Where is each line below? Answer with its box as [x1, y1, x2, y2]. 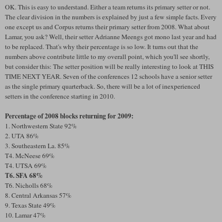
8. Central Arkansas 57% [5, 190, 71, 200]
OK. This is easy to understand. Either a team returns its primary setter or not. [5, 2, 210, 11]
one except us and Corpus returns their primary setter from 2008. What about [5, 22, 210, 31]
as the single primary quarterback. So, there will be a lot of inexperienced [5, 81, 200, 91]
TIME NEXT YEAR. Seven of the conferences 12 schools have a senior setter [5, 71, 212, 81]
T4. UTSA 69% [5, 161, 47, 170]
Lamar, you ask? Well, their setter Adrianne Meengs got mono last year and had [5, 32, 217, 41]
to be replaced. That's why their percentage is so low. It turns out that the [5, 42, 198, 51]
